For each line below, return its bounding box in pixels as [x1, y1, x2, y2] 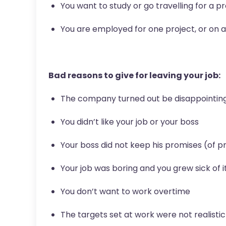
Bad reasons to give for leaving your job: [48, 69, 220, 81]
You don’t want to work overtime [61, 185, 190, 197]
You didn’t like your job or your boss [61, 116, 199, 128]
